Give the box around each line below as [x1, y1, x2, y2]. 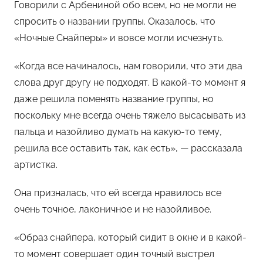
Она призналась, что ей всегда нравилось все [14, 187, 221, 198]
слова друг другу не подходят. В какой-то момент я [14, 76, 245, 88]
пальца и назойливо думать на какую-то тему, [14, 126, 222, 137]
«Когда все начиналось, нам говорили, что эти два [14, 60, 242, 72]
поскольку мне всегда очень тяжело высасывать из [14, 109, 245, 121]
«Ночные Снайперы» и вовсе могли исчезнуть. [14, 32, 224, 43]
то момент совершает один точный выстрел [14, 248, 214, 259]
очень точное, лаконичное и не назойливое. [14, 203, 211, 215]
